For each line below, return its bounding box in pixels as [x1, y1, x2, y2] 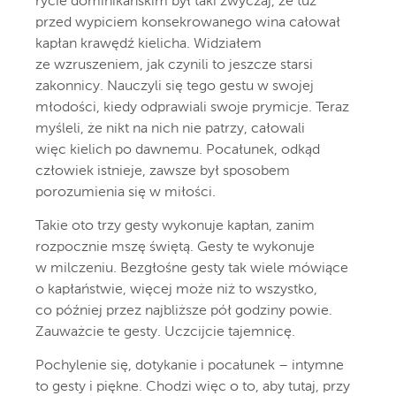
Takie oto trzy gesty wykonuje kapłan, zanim [35, 219, 315, 234]
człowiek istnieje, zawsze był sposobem [35, 164, 290, 179]
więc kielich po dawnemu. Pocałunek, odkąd [35, 143, 320, 158]
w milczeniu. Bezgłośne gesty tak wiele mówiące [35, 262, 348, 277]
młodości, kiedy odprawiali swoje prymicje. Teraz [35, 101, 349, 116]
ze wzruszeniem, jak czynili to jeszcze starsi [35, 58, 313, 73]
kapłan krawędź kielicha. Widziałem [35, 37, 262, 52]
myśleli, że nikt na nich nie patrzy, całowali [35, 122, 305, 137]
